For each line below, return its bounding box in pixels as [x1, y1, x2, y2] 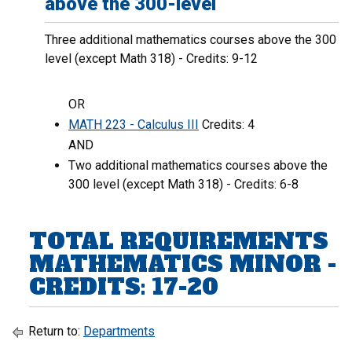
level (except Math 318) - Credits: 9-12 [45, 51, 258, 66]
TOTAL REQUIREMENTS [29, 227, 328, 256]
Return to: [25, 324, 83, 339]
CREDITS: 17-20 [29, 273, 218, 302]
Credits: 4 [199, 117, 255, 132]
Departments [83, 324, 155, 339]
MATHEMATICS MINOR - [29, 250, 336, 279]
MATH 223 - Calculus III [68, 117, 199, 132]
